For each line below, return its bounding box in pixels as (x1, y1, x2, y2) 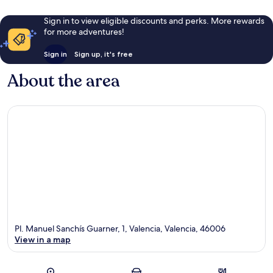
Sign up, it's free (74, 49, 133, 58)
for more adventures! (43, 26, 124, 37)
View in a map (15, 234, 71, 246)
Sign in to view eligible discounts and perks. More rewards (43, 15, 264, 26)
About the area (7, 69, 120, 93)
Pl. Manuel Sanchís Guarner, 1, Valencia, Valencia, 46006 (15, 223, 225, 235)
